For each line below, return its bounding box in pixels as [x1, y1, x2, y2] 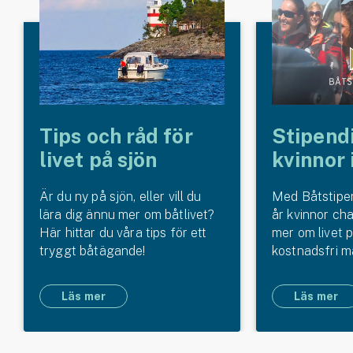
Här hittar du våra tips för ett [39, 225, 207, 240]
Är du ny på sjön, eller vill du [39, 188, 202, 204]
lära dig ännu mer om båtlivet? [39, 206, 215, 222]
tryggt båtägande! [39, 243, 146, 258]
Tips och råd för [39, 123, 193, 148]
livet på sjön [39, 147, 158, 172]
